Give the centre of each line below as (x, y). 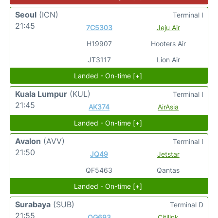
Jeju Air (168, 27)
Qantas (168, 170)
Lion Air (168, 60)
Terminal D (187, 205)
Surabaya (33, 204)
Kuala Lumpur (41, 94)
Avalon (28, 141)
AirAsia (168, 107)
